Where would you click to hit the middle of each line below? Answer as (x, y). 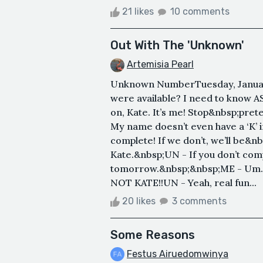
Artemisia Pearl (160, 64)
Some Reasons (153, 235)
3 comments (199, 201)
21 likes (138, 11)
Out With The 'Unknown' (177, 45)
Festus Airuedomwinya (178, 254)
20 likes (139, 201)
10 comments (200, 11)
